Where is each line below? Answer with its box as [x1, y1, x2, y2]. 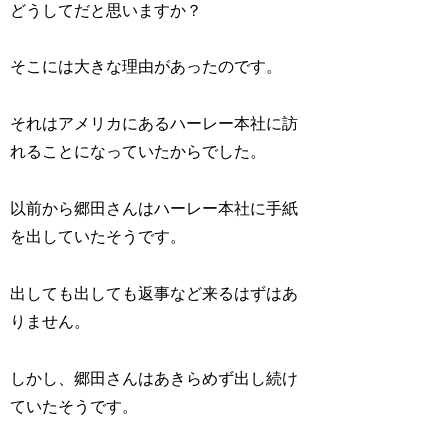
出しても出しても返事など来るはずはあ [10, 284, 299, 302]
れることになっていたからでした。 [10, 143, 267, 161]
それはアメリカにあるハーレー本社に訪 [10, 115, 299, 133]
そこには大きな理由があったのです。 [10, 58, 283, 76]
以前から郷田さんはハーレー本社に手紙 [10, 200, 299, 218]
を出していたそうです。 [10, 228, 187, 246]
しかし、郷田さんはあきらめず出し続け [10, 369, 299, 387]
